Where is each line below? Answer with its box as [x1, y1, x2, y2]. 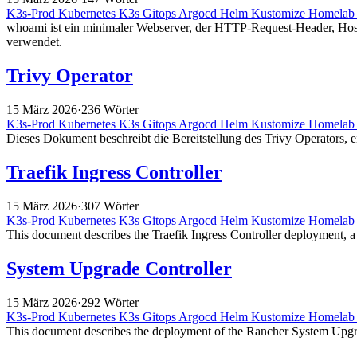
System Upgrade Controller [6, 257, 232, 279]
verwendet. [6, 35, 62, 49]
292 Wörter [81, 295, 139, 309]
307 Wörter [81, 199, 139, 214]
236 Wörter [81, 103, 139, 117]
